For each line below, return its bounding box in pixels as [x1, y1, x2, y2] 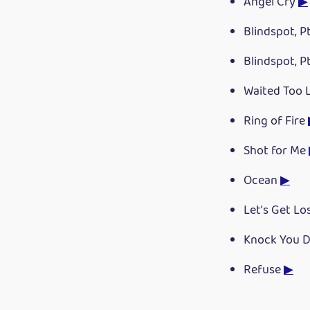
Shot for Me [244, 140, 309, 161]
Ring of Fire [244, 111, 308, 131]
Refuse [244, 259, 284, 280]
